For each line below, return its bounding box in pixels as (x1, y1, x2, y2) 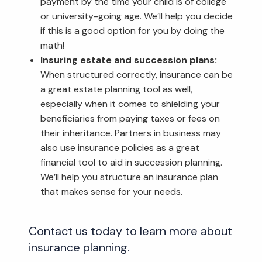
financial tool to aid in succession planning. (40, 156, 223, 168)
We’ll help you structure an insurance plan (40, 170, 219, 183)
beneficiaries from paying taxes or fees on (40, 112, 220, 125)
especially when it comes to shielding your (40, 97, 220, 110)
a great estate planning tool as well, (40, 82, 193, 95)
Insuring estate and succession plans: (40, 53, 218, 66)
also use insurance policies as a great (40, 141, 200, 154)
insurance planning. (29, 239, 130, 255)
